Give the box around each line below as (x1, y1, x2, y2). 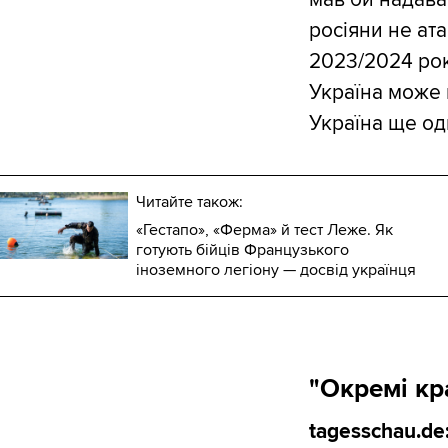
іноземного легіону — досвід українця (136, 260, 416, 281)
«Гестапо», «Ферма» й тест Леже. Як (136, 220, 393, 241)
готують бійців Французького (136, 240, 349, 261)
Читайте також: (136, 192, 243, 213)
